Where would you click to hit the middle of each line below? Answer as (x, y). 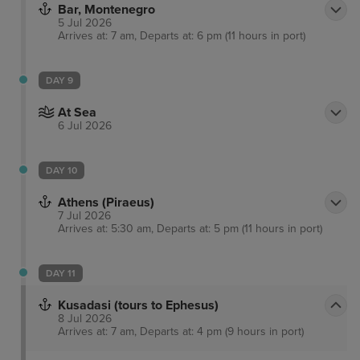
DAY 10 (61, 171)
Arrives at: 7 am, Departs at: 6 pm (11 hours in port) (182, 36)
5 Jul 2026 (85, 23)
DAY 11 (61, 274)
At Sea (77, 113)
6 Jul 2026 (85, 126)
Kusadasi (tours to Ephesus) (138, 306)
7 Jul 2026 (84, 216)
